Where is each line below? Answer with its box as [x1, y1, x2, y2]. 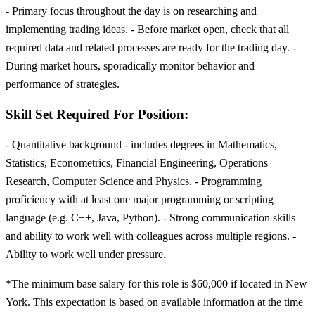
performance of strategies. [6, 78, 120, 91]
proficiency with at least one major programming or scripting [6, 193, 274, 205]
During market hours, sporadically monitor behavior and [6, 60, 255, 72]
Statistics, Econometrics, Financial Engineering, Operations [6, 156, 268, 169]
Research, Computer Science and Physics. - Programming [6, 174, 262, 187]
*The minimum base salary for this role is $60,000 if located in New [6, 277, 307, 290]
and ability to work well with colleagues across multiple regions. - [6, 229, 296, 242]
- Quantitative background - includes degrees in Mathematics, [6, 138, 277, 150]
